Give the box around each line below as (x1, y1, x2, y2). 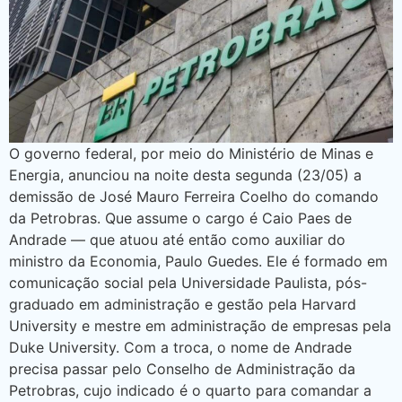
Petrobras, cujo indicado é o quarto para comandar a (9, 381, 371, 400)
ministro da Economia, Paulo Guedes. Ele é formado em (9, 252, 388, 271)
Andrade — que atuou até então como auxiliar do (9, 231, 345, 249)
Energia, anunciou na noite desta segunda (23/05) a (9, 166, 362, 185)
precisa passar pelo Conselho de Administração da (9, 360, 355, 379)
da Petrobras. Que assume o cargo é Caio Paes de (9, 209, 352, 228)
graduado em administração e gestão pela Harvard (9, 295, 356, 314)
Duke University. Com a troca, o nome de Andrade (9, 338, 352, 357)
